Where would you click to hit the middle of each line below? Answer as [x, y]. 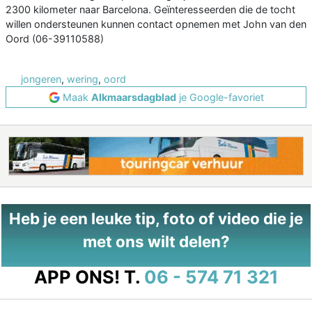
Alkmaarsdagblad [133, 97]
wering [83, 79]
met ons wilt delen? [156, 242]
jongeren [41, 79]
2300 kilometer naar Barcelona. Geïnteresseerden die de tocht [150, 10]
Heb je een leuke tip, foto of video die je [156, 219]
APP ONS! [77, 277]
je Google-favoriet [220, 97]
